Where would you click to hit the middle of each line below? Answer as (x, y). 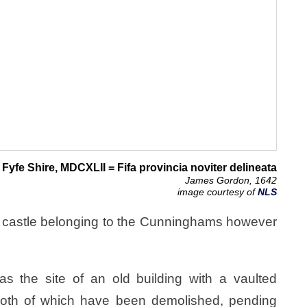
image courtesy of (217, 192)
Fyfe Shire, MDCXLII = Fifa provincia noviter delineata (139, 168)
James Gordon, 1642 (231, 181)
